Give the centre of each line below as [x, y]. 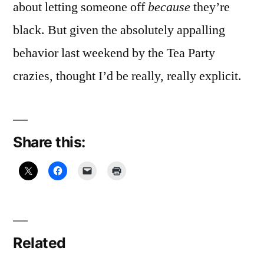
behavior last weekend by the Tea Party [114, 53]
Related [39, 242]
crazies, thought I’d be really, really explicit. [127, 76]
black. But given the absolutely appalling [119, 30]
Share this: [49, 142]
